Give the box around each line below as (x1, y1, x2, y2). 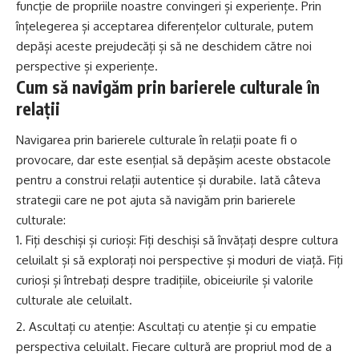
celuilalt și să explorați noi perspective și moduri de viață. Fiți (16, 252, 343, 268)
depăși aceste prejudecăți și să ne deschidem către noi (16, 38, 312, 54)
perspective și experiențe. (16, 58, 158, 74)
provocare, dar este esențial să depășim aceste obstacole (16, 152, 331, 168)
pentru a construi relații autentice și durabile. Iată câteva (16, 172, 321, 188)
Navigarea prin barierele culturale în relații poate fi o (16, 132, 297, 148)
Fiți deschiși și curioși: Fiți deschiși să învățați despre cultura (26, 232, 338, 248)
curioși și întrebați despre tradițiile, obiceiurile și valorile (16, 272, 313, 288)
